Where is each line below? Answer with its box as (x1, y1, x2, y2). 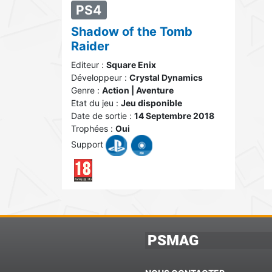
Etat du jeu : (71, 98, 121, 109)
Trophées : (71, 123, 115, 134)
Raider (71, 39, 109, 54)
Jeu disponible (121, 98, 182, 109)
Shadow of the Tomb (71, 24, 192, 39)
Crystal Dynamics (129, 72, 203, 83)
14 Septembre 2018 (134, 110, 214, 121)
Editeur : (71, 59, 106, 70)
